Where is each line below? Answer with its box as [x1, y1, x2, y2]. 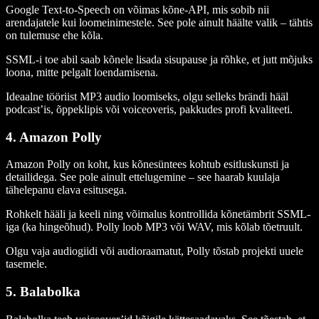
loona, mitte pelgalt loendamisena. [6, 66, 158, 78]
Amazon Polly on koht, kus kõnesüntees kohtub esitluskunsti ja [6, 158, 289, 171]
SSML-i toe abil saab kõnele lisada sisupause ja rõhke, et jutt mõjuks [6, 53, 313, 66]
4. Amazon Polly [6, 129, 102, 145]
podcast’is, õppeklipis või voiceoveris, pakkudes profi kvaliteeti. [6, 103, 293, 115]
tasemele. [6, 258, 47, 271]
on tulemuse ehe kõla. [6, 28, 106, 41]
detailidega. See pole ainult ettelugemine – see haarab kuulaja [6, 171, 280, 184]
